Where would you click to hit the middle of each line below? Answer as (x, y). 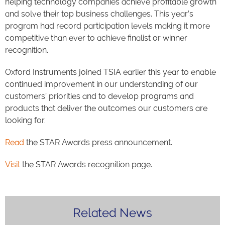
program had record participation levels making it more (107, 26)
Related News (113, 212)
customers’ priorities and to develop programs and (99, 96)
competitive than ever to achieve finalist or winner (96, 38)
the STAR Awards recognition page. (86, 164)
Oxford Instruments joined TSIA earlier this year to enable (110, 72)
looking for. (25, 120)
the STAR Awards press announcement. (98, 142)
